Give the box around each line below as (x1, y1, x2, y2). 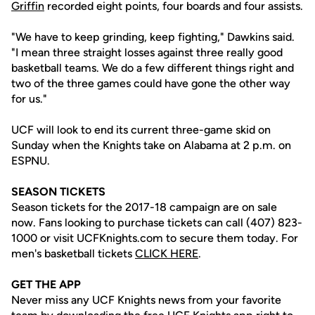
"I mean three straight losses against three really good (11, 46, 283, 59)
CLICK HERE (135, 247, 198, 260)
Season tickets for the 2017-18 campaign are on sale (11, 200, 277, 214)
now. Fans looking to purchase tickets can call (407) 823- (11, 216, 302, 229)
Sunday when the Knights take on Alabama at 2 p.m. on (11, 139, 291, 152)
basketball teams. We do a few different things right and (11, 61, 294, 75)
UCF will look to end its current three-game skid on (11, 123, 271, 136)
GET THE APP (11, 278, 81, 291)
